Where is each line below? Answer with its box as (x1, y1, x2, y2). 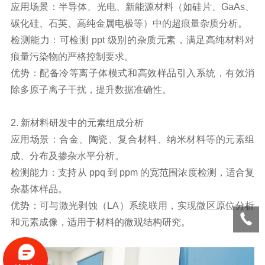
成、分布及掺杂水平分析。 (10, 150, 124, 161)
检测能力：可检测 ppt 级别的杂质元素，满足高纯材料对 (10, 34, 255, 45)
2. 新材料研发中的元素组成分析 (10, 117, 144, 128)
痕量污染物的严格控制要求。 (10, 51, 134, 62)
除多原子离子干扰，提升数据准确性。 (10, 84, 172, 95)
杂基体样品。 (10, 183, 67, 194)
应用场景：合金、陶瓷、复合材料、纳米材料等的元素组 (10, 134, 255, 144)
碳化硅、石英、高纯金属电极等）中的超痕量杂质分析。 (10, 18, 247, 28)
